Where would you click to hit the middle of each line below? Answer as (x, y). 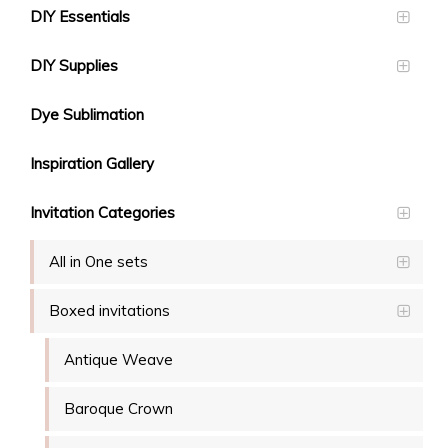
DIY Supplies (74, 66)
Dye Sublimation (87, 115)
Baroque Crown (118, 409)
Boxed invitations (109, 311)
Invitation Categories (102, 213)
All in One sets (98, 262)
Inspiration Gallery (92, 164)
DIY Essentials (80, 17)
